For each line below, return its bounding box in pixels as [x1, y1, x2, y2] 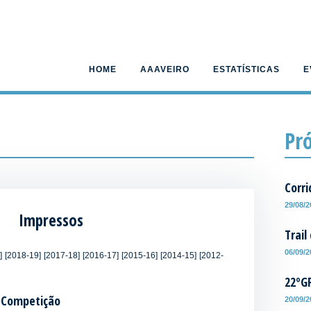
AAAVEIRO [140, 65, 190, 74]
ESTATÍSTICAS [212, 65, 280, 74]
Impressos [18, 209, 83, 232]
